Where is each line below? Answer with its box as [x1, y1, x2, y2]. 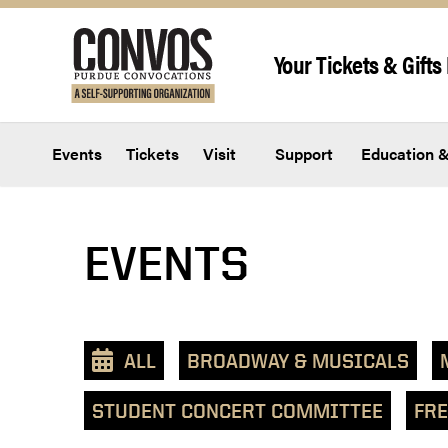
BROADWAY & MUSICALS [187, 349, 409, 373]
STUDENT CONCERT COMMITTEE [92, 399, 383, 423]
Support [271, 142, 333, 166]
